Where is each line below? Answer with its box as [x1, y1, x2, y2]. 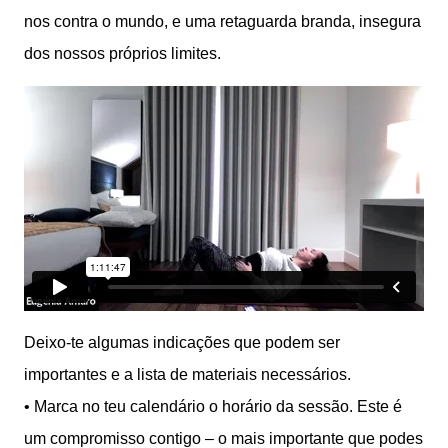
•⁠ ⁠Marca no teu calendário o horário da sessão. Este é [24, 398, 402, 416]
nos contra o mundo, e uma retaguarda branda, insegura [24, 13, 421, 31]
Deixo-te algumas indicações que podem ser [24, 334, 340, 352]
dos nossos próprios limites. [24, 45, 221, 63]
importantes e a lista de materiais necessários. [24, 366, 351, 384]
